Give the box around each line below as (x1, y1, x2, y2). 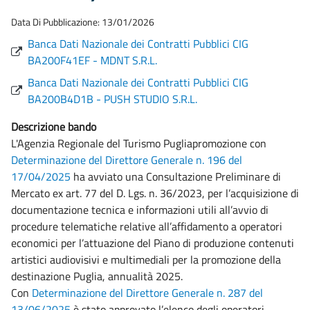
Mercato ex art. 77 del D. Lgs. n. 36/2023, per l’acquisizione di (11, 185, 299, 201)
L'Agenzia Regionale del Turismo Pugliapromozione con (11, 135, 266, 152)
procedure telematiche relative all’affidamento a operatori (11, 218, 282, 235)
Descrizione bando (11, 118, 96, 135)
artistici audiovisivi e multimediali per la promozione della (11, 251, 281, 268)
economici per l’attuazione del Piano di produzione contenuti (11, 235, 294, 251)
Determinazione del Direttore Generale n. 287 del (32, 284, 263, 301)
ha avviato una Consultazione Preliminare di (71, 168, 281, 185)
